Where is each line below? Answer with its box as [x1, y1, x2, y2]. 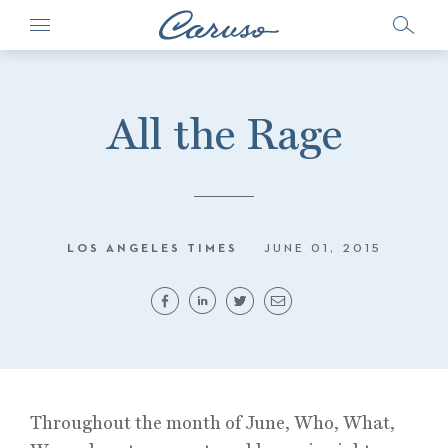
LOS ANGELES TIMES [66, 243, 244, 255]
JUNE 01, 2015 [263, 243, 382, 255]
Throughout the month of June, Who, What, [30, 412, 395, 433]
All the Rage [106, 108, 342, 159]
